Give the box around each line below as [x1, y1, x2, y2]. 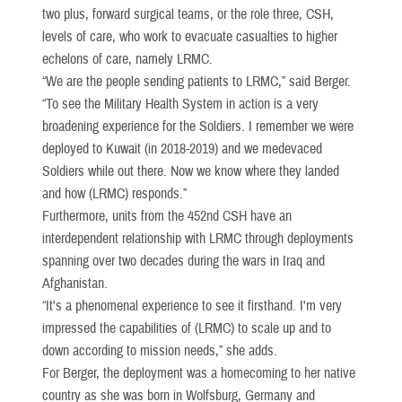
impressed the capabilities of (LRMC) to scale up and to [42, 319, 331, 337]
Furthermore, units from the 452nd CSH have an [42, 206, 292, 225]
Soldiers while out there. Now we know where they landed [42, 162, 339, 180]
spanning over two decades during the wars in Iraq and [42, 251, 325, 270]
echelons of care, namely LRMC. [42, 49, 213, 68]
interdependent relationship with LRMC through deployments [42, 229, 354, 248]
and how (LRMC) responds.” [42, 184, 187, 203]
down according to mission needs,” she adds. [42, 341, 277, 360]
